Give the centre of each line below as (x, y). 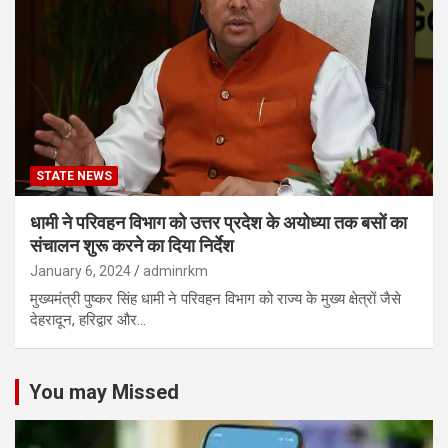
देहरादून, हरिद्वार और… (88, 319)
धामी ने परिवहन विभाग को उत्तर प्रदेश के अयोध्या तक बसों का (218, 222)
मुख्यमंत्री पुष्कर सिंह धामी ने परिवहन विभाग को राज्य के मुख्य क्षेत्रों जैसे (215, 298)
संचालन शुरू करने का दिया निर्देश (132, 245)
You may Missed (104, 391)
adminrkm (175, 270)
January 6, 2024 (80, 270)
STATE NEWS (74, 175)
